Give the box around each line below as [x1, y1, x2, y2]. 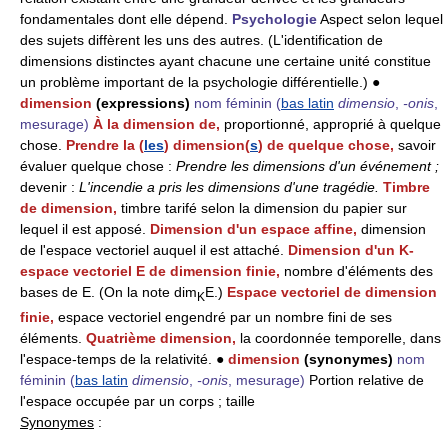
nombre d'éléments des [284, 263, 433, 280]
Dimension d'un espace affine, [150, 221, 361, 238]
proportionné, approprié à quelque [224, 116, 441, 133]
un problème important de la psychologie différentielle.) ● [20, 74, 380, 91]
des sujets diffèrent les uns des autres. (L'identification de [20, 32, 383, 49]
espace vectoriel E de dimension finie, [20, 263, 284, 280]
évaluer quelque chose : [20, 158, 176, 175]
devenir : [20, 179, 79, 196]
